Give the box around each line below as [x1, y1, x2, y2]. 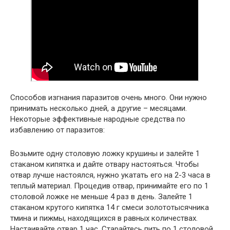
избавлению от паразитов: [10, 125, 105, 135]
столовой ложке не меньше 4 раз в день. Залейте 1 [10, 191, 193, 201]
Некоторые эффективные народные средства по [10, 114, 185, 124]
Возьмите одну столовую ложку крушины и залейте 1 [10, 148, 200, 158]
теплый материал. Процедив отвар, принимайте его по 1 [10, 181, 208, 190]
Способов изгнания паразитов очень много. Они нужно [10, 92, 207, 102]
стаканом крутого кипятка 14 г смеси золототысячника [10, 202, 209, 212]
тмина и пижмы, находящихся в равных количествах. [10, 213, 198, 223]
